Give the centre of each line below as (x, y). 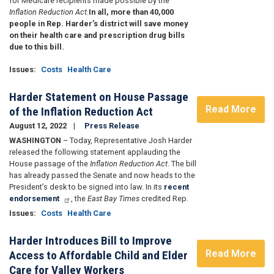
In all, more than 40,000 (131, 12)
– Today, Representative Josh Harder (128, 141)
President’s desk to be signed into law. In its (87, 187)
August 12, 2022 (39, 126)
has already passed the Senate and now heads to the (102, 176)
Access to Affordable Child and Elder (98, 256)
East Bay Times (113, 199)
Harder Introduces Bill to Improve (91, 241)
